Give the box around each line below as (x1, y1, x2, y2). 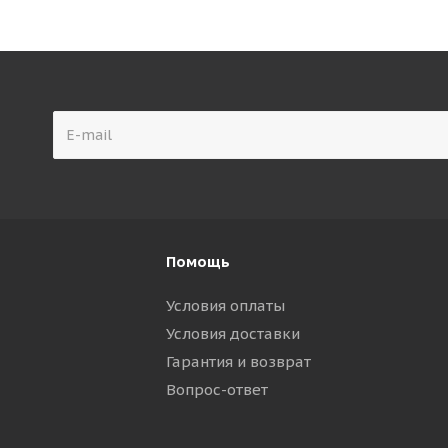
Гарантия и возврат (165, 352, 311, 371)
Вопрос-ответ (165, 380, 268, 399)
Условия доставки (165, 324, 300, 343)
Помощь (165, 252, 230, 271)
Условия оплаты (165, 296, 285, 315)
